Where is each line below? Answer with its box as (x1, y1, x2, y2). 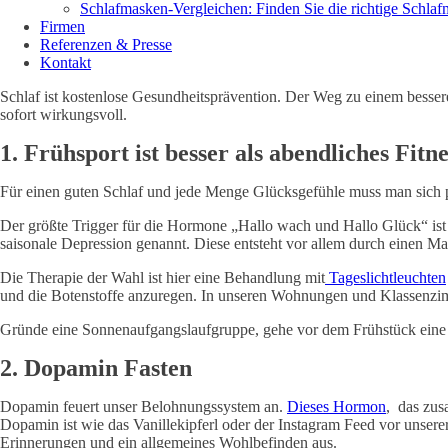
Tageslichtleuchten (325, 269, 446, 286)
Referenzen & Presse (40, 36, 172, 53)
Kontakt (40, 54, 91, 71)
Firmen (40, 18, 85, 35)
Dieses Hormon (287, 398, 386, 415)
